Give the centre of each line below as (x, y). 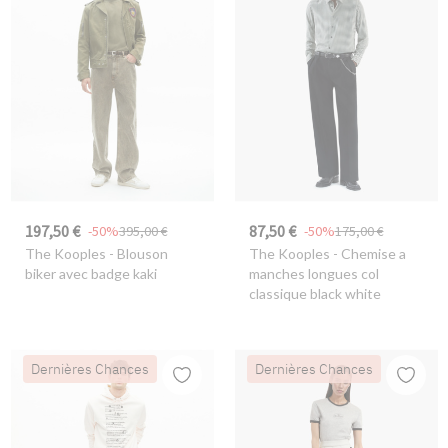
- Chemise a (367, 254)
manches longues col (313, 274)
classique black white (314, 294)
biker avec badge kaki (90, 274)
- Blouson (136, 254)
